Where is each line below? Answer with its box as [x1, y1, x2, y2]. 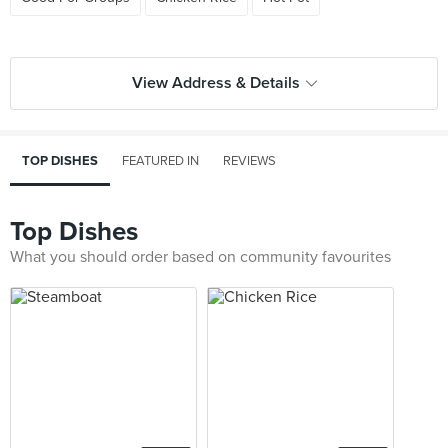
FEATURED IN [122, 153, 199, 169]
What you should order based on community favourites [10, 247, 391, 267]
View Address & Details [131, 73, 300, 93]
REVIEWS [223, 153, 276, 169]
